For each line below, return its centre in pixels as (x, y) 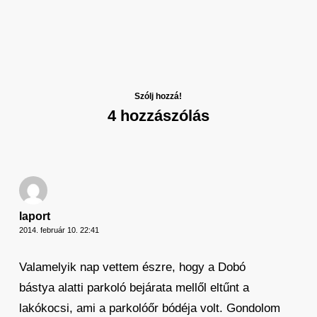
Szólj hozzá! (158, 96)
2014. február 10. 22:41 (59, 230)
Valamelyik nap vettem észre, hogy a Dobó (132, 267)
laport (34, 216)
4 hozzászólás (158, 116)
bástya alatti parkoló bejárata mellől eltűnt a (134, 288)
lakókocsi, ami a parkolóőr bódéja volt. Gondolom (149, 308)
